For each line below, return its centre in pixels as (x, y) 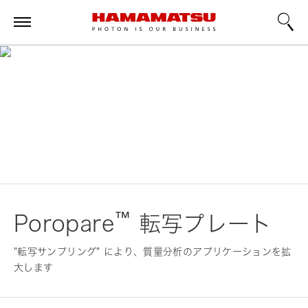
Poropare (64, 223)
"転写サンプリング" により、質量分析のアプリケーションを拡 (153, 251)
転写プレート (201, 223)
